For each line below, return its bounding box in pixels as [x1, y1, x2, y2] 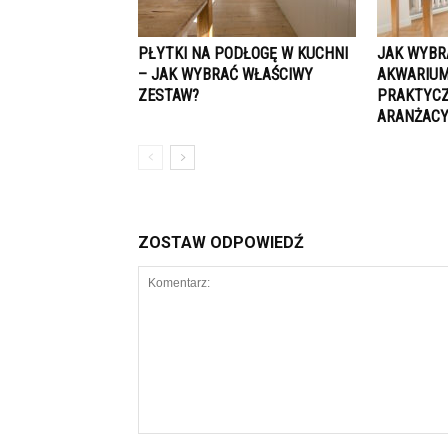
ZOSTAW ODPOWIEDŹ [138, 233, 304, 252]
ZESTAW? [138, 86, 199, 105]
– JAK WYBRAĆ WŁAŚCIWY [138, 65, 313, 84]
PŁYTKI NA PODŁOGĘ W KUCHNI [138, 44, 348, 63]
